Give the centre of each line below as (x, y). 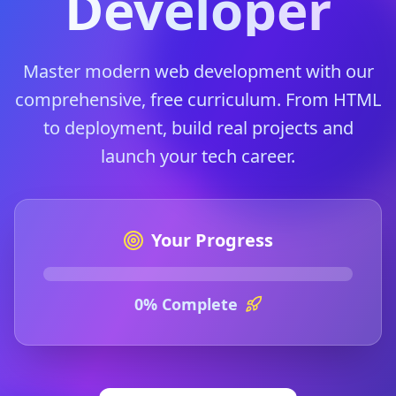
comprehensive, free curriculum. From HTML (198, 99)
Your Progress (212, 240)
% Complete (190, 304)
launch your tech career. (198, 156)
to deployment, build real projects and (198, 128)
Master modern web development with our (198, 71)
